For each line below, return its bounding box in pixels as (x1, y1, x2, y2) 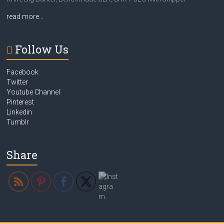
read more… (6, 12, 44, 20)
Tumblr (6, 118, 29, 126)
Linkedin (6, 108, 32, 116)
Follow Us (15, 42, 69, 56)
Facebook (6, 68, 39, 76)
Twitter (6, 78, 28, 86)
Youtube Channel (6, 88, 60, 96)
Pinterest (6, 98, 34, 106)
